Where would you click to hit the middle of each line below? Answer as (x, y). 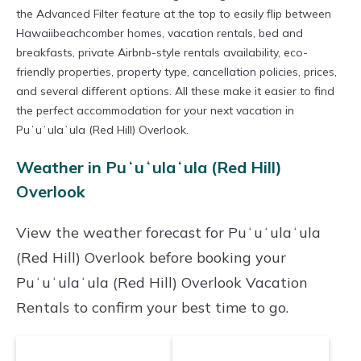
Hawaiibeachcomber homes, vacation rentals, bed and (160, 33)
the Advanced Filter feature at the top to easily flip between (174, 14)
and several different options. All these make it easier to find (175, 91)
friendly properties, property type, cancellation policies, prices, (176, 72)
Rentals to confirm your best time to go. (152, 308)
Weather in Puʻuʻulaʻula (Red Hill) (149, 168)
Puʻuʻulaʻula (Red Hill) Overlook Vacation (162, 283)
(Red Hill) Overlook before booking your (151, 258)
